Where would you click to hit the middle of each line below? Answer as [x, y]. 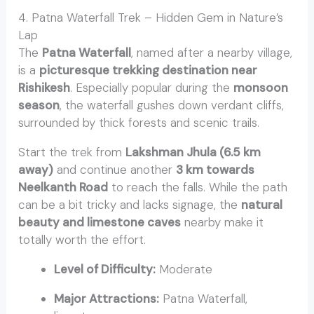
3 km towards [216, 170]
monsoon [261, 88]
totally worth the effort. [82, 240]
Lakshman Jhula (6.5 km [193, 152]
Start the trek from [72, 152]
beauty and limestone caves [100, 223]
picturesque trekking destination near [149, 70]
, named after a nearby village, [212, 53]
